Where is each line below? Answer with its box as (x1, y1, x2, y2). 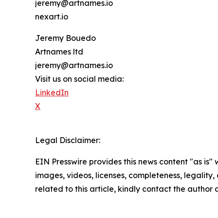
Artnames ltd (35, 47, 83, 57)
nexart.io (35, 12, 68, 22)
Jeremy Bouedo (35, 33, 96, 43)
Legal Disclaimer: (35, 135, 100, 145)
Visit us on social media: (35, 74, 124, 84)
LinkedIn (35, 88, 69, 98)
